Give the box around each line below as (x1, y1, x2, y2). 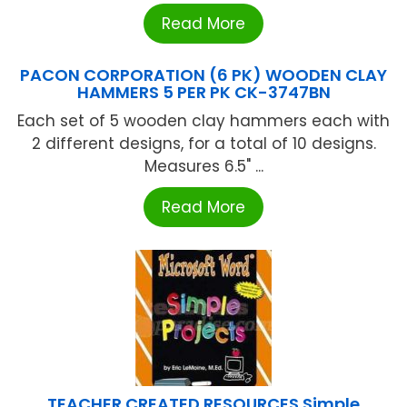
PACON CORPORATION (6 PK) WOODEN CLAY (20, 64, 387, 87)
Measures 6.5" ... (144, 155, 263, 178)
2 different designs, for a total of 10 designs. (31, 133, 376, 155)
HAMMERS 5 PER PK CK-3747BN (76, 81, 331, 104)
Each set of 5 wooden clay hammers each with (17, 110, 390, 133)
